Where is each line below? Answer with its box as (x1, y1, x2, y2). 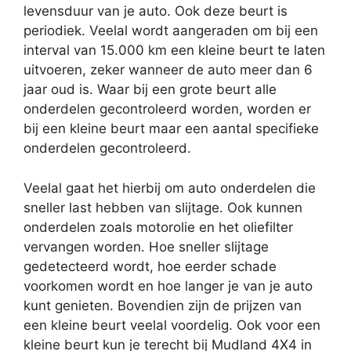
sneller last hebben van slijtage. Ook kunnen (24, 199, 302, 215)
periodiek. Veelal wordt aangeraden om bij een (24, 23, 318, 39)
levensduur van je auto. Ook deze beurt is (24, 3, 288, 20)
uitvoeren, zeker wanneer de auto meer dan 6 (24, 62, 313, 78)
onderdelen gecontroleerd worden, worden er (24, 101, 311, 118)
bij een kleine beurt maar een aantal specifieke (24, 121, 319, 137)
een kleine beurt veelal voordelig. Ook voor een (24, 317, 320, 333)
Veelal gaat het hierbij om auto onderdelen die (24, 179, 316, 196)
